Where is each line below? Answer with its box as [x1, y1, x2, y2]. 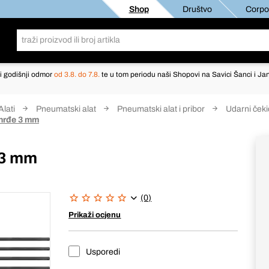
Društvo [182, 4, 211, 14]
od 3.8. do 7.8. [54, 70, 101, 79]
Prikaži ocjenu [68, 211, 121, 219]
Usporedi [84, 247, 121, 256]
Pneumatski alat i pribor [117, 104, 205, 113]
